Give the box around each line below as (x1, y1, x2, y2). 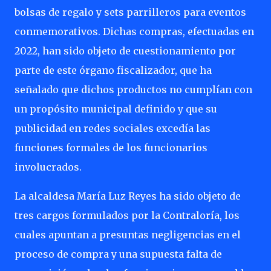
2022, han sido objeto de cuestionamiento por (15, 45, 236, 57)
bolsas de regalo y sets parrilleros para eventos (15, 6, 246, 18)
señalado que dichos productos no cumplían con (15, 83, 252, 96)
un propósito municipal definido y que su (15, 103, 217, 115)
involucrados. (15, 161, 82, 173)
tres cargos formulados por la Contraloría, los (15, 209, 240, 221)
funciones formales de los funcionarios (15, 142, 207, 154)
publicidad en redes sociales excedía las (15, 122, 211, 134)
